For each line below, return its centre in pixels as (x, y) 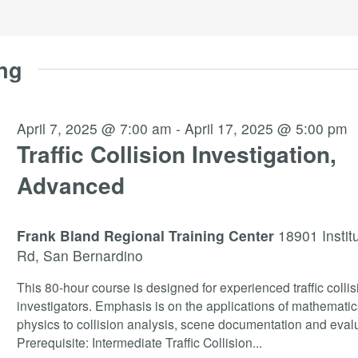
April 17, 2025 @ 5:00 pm (266, 128)
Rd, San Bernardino (80, 255)
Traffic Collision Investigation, (176, 154)
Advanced (70, 185)
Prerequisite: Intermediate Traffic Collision (134, 342)
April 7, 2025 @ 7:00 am (94, 128)
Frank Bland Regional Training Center (147, 235)
